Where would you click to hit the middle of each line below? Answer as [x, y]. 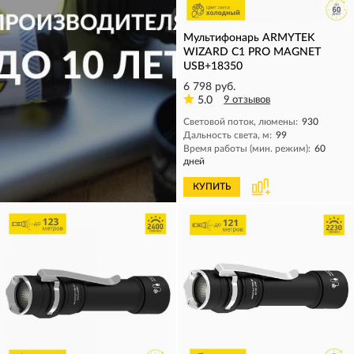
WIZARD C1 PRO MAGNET [252, 52]
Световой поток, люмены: [241, 122]
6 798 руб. [209, 87]
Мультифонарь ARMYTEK [249, 38]
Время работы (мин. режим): [247, 149]
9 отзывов [247, 100]
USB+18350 [213, 66]
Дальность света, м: [228, 135]
